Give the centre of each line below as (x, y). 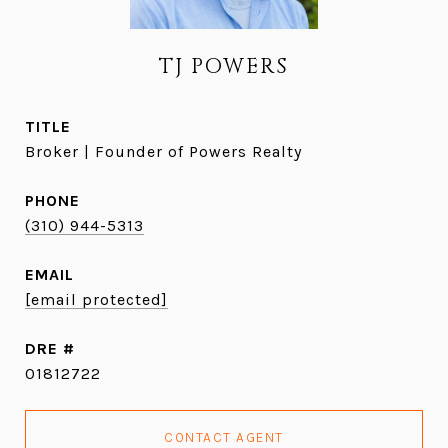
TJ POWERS (224, 67)
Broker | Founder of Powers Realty (163, 151)
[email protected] (96, 299)
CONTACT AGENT (224, 437)
